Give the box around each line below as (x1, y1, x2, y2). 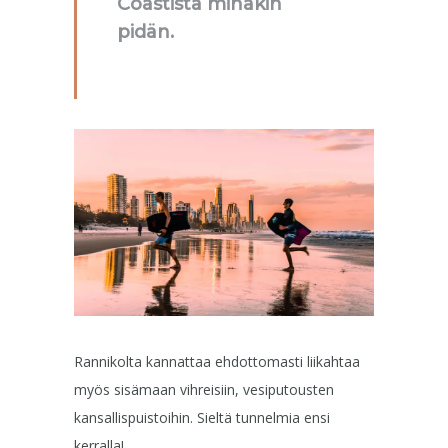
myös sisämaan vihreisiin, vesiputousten (74, 379, 334, 399)
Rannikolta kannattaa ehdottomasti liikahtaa (74, 351, 360, 371)
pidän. (117, 20, 174, 43)
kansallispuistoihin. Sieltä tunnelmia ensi (74, 407, 330, 427)
